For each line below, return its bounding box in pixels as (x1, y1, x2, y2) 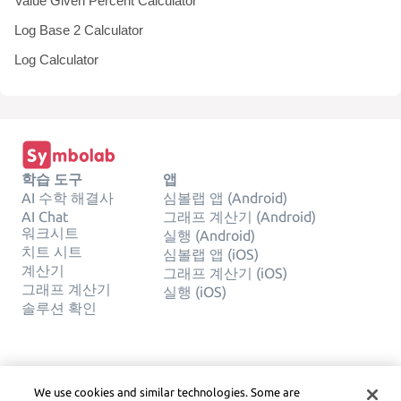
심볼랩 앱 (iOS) (163, 245, 259, 262)
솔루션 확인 (21, 299, 97, 316)
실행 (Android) (163, 226, 255, 243)
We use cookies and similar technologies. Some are (34, 386, 301, 398)
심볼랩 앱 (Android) (163, 189, 287, 206)
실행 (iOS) (163, 283, 226, 300)
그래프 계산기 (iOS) (163, 264, 287, 281)
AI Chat (21, 208, 68, 225)
